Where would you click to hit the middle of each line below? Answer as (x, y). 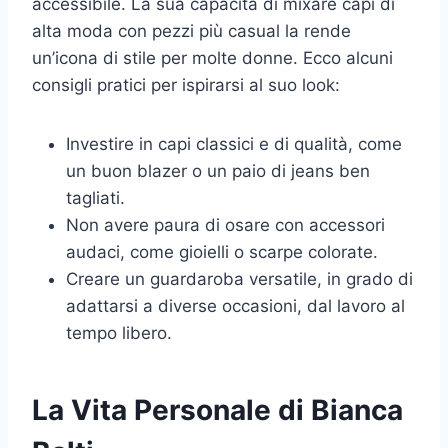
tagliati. (95, 197)
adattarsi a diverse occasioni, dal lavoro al (235, 305)
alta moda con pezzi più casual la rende (191, 30)
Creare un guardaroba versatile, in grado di (239, 278)
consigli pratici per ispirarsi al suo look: (186, 84)
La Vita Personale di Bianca (217, 409)
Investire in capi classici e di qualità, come (234, 143)
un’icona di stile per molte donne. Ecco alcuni (212, 57)
